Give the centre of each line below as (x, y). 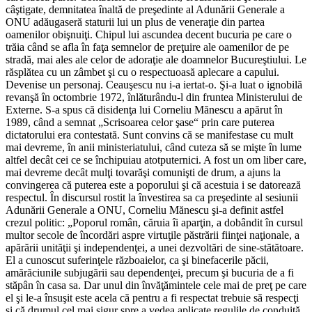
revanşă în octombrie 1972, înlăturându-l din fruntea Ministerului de (154, 97)
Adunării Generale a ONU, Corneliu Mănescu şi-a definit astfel (145, 210)
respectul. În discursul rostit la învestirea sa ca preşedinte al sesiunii (152, 197)
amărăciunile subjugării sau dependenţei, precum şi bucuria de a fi (150, 272)
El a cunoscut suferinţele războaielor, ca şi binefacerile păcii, (137, 260)
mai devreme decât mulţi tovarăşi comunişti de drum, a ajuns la (143, 172)
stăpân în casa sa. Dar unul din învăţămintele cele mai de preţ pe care (156, 285)
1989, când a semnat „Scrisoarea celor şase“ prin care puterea (140, 122)
